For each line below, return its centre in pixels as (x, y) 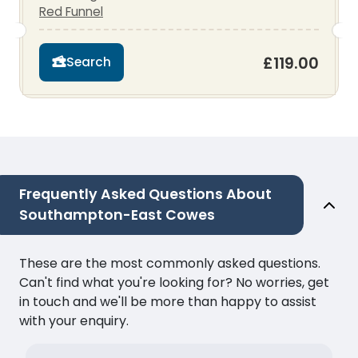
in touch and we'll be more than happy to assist (168, 302)
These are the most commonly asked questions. (170, 264)
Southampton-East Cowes (117, 215)
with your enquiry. (74, 321)
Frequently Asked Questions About (145, 195)
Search (89, 62)
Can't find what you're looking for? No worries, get (174, 283)
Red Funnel (71, 11)
